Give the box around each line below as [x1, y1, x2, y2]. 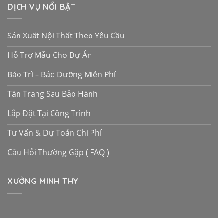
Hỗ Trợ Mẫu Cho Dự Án [7, 49, 92, 60]
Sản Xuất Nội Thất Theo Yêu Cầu [7, 30, 125, 41]
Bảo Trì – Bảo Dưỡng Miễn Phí [7, 69, 116, 80]
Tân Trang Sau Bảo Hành [7, 88, 98, 99]
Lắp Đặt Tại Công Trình [7, 108, 91, 119]
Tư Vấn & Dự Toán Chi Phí [7, 127, 102, 138]
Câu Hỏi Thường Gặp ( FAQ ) [7, 146, 109, 158]
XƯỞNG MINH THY [7, 176, 79, 186]
